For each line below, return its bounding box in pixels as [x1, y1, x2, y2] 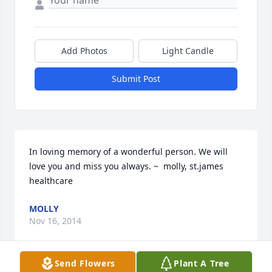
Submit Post [112, 73, 160, 85]
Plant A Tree [174, 257, 229, 269]
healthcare [29, 175, 73, 187]
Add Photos [61, 45, 107, 57]
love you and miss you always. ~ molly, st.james [29, 160, 223, 172]
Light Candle [162, 45, 214, 57]
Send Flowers [54, 257, 116, 269]
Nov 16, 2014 [29, 215, 81, 227]
